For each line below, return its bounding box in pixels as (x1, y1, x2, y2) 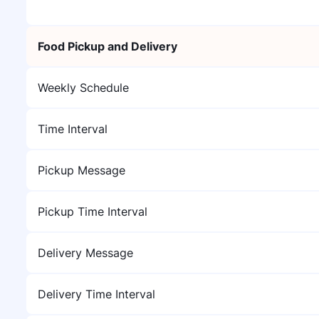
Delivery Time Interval (38, 287, 155, 301)
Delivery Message (38, 246, 133, 260)
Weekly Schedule (38, 80, 129, 95)
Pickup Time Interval (38, 204, 147, 219)
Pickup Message (38, 163, 125, 177)
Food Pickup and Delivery (38, 39, 177, 53)
